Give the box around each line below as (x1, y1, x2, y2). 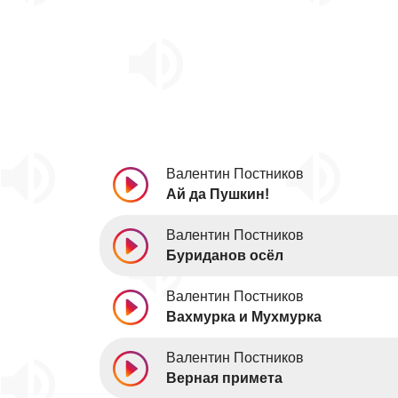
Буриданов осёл (166, 248, 283, 263)
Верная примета (166, 370, 283, 386)
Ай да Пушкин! (166, 187, 269, 202)
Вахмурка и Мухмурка (166, 309, 322, 324)
